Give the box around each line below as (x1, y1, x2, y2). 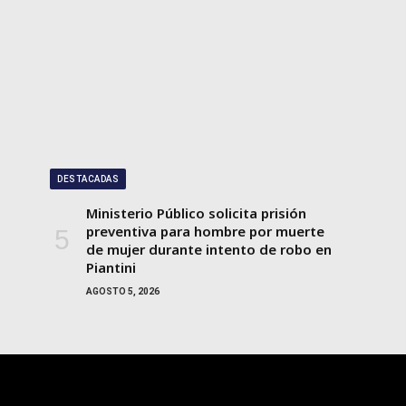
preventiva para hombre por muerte (86, 221, 324, 240)
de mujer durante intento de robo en (86, 239, 332, 258)
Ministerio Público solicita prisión (86, 203, 306, 222)
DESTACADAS (57, 173, 119, 184)
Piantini (86, 257, 136, 276)
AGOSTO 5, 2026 (86, 285, 159, 296)
